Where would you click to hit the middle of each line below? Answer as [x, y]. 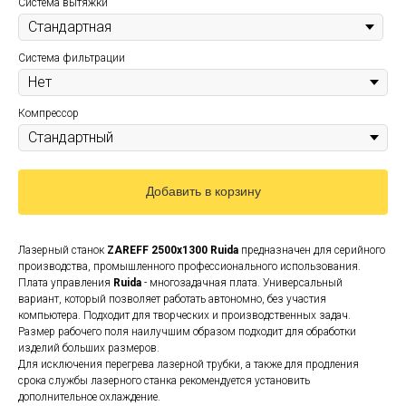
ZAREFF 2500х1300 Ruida [173, 250]
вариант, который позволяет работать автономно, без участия [172, 299]
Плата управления [66, 282]
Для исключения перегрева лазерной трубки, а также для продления [188, 364]
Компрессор [48, 114]
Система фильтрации [72, 58]
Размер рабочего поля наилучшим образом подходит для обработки [187, 331]
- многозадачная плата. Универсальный [242, 282]
